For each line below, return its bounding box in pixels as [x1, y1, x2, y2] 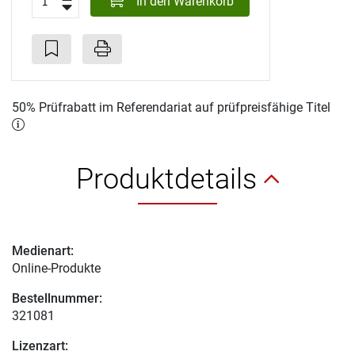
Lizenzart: [12, 338, 68, 353]
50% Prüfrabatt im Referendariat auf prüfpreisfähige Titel [12, 99, 330, 115]
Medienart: [12, 242, 74, 258]
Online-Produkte [12, 260, 101, 276]
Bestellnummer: [12, 290, 102, 306]
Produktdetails [76, 162, 264, 196]
